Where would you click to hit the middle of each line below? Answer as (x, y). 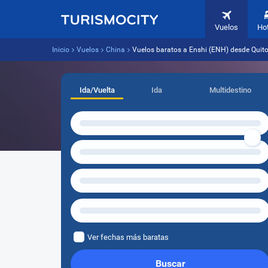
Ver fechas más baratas (128, 237)
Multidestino (230, 90)
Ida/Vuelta (97, 90)
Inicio (61, 50)
